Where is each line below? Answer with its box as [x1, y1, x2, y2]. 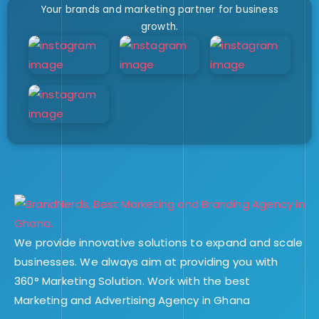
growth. [140, 19, 179, 33]
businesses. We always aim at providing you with [14, 253, 278, 269]
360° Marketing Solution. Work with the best [14, 273, 251, 288]
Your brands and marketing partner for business [40, 2, 279, 16]
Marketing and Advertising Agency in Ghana [14, 292, 251, 308]
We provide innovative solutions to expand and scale [14, 234, 303, 250]
